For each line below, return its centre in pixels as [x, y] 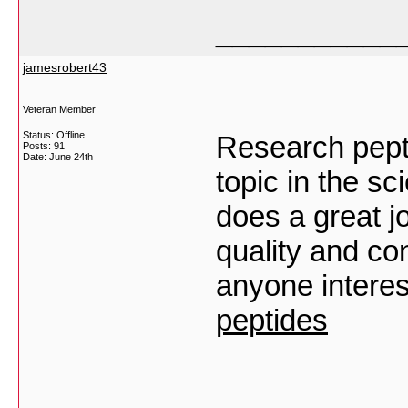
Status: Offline [54, 135]
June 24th [71, 157]
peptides [272, 320]
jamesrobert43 [65, 67]
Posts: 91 [44, 146]
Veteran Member [59, 109]
